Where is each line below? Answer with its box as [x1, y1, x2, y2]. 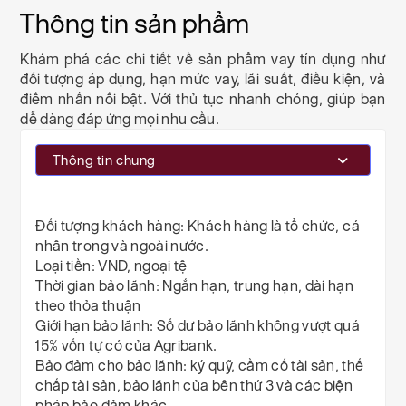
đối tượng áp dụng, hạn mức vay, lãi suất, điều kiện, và [20, 71, 386, 87]
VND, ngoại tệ [94, 257, 188, 274]
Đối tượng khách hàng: [35, 217, 185, 234]
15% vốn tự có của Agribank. [35, 337, 217, 353]
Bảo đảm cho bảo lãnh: [35, 357, 191, 373]
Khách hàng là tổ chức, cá [184, 217, 360, 234]
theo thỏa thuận [35, 297, 141, 314]
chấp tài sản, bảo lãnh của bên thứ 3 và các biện [35, 377, 353, 393]
